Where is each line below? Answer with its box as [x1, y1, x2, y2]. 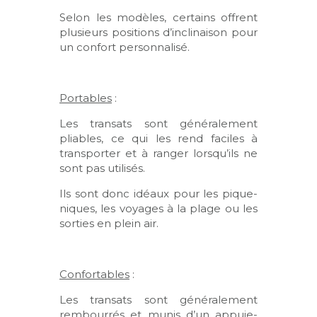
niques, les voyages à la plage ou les [59, 201, 258, 215]
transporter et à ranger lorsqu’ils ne [59, 146, 258, 160]
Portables [59, 91, 112, 105]
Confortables [59, 267, 129, 281]
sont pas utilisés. [59, 161, 145, 175]
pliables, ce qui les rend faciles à [59, 131, 258, 145]
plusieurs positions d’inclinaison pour [59, 25, 258, 39]
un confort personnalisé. [59, 40, 190, 54]
